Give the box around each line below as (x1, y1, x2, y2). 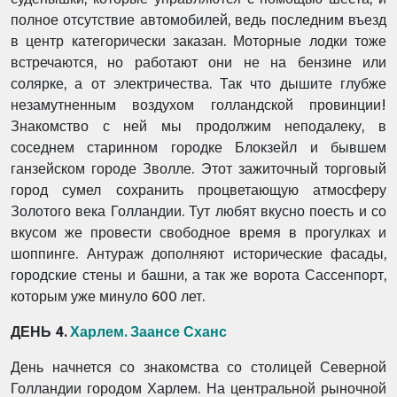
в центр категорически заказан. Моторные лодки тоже (11, 33, 386, 50)
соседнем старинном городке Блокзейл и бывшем (11, 139, 386, 156)
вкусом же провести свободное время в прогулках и (11, 224, 386, 241)
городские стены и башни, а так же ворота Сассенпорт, (11, 267, 386, 284)
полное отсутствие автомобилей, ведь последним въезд (11, 12, 386, 28)
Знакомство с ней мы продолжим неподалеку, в (11, 118, 386, 135)
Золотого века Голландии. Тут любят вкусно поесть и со (11, 203, 386, 220)
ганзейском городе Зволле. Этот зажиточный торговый (11, 160, 386, 177)
